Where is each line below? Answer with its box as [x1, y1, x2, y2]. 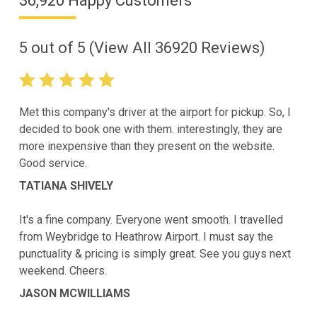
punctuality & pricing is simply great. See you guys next [18, 247, 291, 261]
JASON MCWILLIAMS [18, 287, 130, 301]
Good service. [18, 156, 87, 171]
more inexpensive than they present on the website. [18, 139, 275, 154]
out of [27, 39, 77, 57]
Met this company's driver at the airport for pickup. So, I [18, 105, 291, 120]
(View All [85, 39, 155, 57]
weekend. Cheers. [18, 264, 107, 278]
